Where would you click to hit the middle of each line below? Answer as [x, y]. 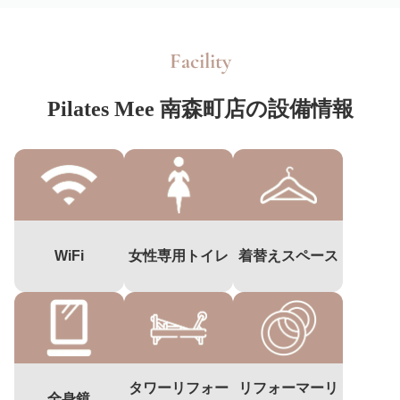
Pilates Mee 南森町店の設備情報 [200, 108]
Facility [200, 61]
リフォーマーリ [288, 387]
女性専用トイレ [178, 255]
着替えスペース [288, 255]
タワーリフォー [178, 387]
